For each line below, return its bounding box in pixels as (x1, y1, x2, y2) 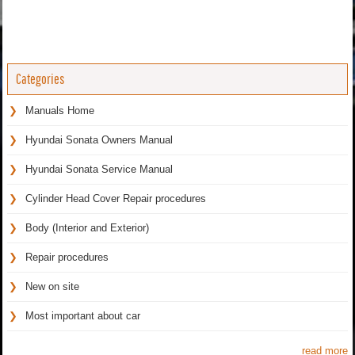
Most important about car (25, 309, 140, 322)
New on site (25, 280, 79, 292)
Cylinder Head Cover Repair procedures (25, 192, 206, 204)
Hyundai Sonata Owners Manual (25, 133, 173, 146)
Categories (16, 70, 64, 87)
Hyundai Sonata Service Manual (25, 162, 173, 175)
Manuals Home (25, 104, 94, 116)
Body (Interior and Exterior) (25, 221, 149, 234)
